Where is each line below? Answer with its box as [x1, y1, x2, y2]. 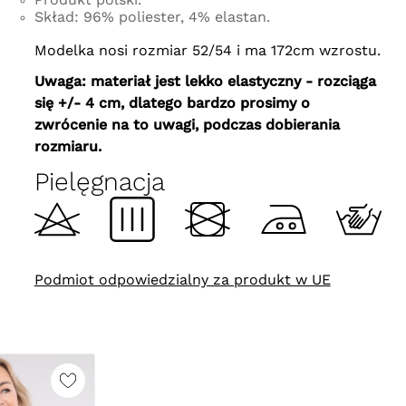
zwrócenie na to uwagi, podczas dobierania [34, 115, 340, 133]
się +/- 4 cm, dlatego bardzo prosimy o [34, 93, 310, 111]
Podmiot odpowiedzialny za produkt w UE [34, 270, 331, 288]
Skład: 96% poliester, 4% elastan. [34, 7, 270, 25]
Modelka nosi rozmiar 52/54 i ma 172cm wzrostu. [34, 41, 381, 59]
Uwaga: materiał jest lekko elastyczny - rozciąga [34, 72, 376, 90]
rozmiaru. [34, 137, 101, 155]
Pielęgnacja [34, 166, 165, 197]
